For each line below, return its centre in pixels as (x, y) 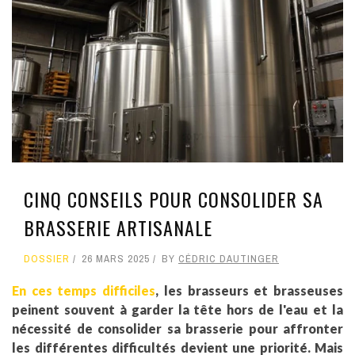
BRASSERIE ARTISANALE (118, 228)
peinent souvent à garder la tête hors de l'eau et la (177, 310)
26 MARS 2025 (116, 259)
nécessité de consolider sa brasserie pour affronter (177, 329)
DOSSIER (47, 259)
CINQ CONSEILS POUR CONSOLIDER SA (174, 199)
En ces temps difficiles (84, 291)
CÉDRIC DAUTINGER (229, 259)
